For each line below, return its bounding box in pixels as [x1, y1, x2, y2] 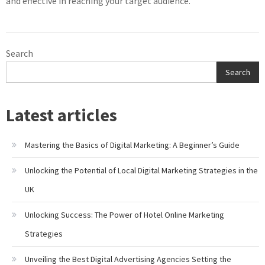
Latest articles [6, 104, 117, 126]
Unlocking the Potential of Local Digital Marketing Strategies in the [25, 165, 258, 176]
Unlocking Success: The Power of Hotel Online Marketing [25, 209, 224, 220]
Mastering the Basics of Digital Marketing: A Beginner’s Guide [25, 140, 240, 150]
